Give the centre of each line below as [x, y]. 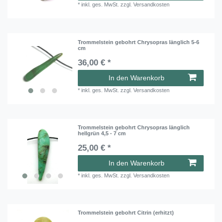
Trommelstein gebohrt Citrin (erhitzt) [126, 213]
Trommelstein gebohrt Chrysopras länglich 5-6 [139, 42]
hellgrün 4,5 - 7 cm [102, 133]
